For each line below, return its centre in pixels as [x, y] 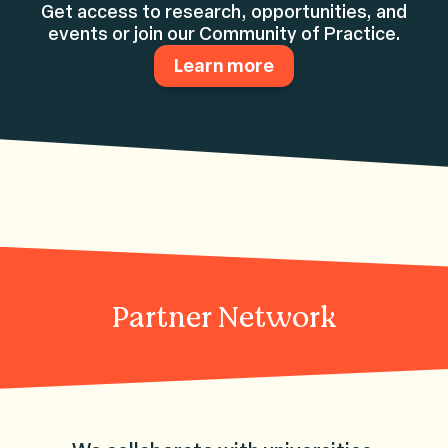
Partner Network [224, 317]
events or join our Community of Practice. [224, 33]
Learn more [224, 65]
